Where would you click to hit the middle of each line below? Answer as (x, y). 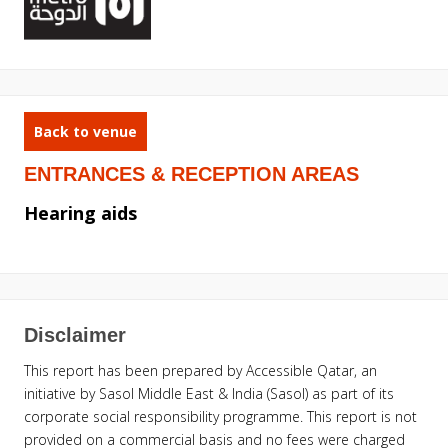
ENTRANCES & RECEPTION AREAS (191, 173)
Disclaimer (75, 334)
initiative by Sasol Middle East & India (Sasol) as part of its (209, 393)
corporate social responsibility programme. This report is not (220, 416)
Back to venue (85, 131)
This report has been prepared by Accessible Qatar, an (200, 370)
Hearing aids (80, 212)
